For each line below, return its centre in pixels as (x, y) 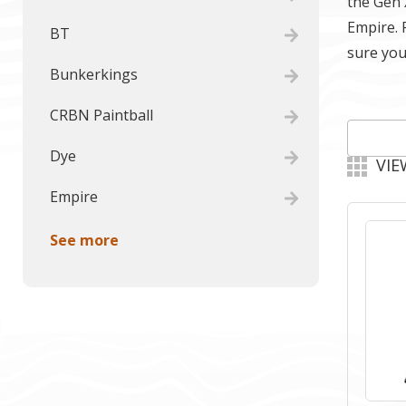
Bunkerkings (94, 74)
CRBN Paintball (101, 115)
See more (84, 240)
